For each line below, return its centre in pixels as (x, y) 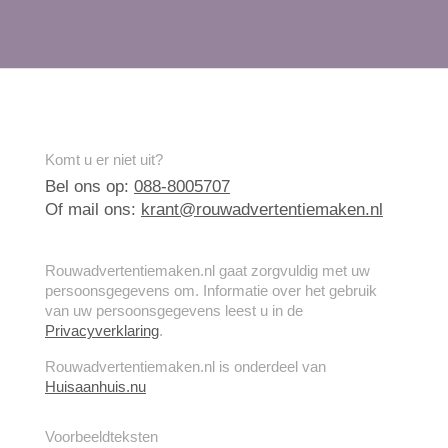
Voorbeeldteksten (101, 437)
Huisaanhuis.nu (95, 387)
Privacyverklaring (102, 331)
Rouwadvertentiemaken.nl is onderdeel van (185, 367)
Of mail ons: (93, 210)
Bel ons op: (89, 187)
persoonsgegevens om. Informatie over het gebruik (211, 291)
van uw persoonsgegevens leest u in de (174, 311)
